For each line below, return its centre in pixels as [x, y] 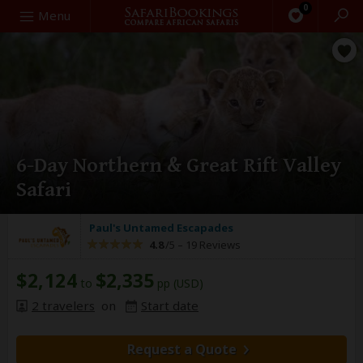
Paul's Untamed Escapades [161, 228]
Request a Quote [181, 349]
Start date [170, 305]
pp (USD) [179, 283]
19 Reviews [212, 245]
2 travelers [63, 305]
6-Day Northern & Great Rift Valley [179, 165]
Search [27, 15]
